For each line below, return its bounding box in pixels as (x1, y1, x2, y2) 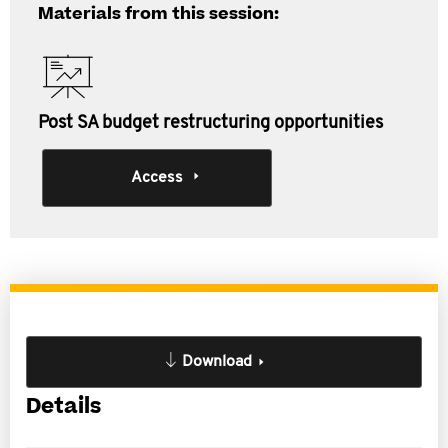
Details (26, 392, 101, 421)
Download (182, 354, 252, 370)
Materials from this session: (38, 2, 279, 26)
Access (130, 170, 183, 186)
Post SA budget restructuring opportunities (38, 114, 383, 133)
